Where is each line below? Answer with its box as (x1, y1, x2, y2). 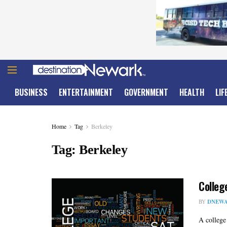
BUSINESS (15, 86, 48, 98)
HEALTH (179, 86, 204, 98)
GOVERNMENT (124, 86, 168, 98)
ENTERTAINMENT (59, 86, 113, 98)
